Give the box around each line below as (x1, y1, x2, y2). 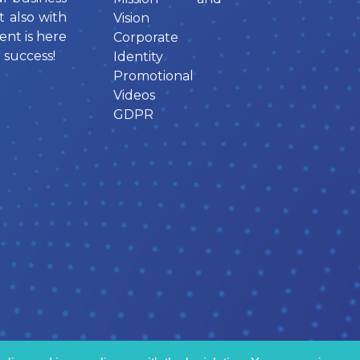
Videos (113, 88, 155, 104)
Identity (113, 49, 163, 65)
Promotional (113, 68, 194, 84)
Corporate (113, 30, 178, 46)
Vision (113, 10, 149, 27)
